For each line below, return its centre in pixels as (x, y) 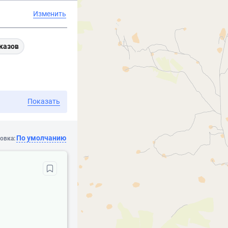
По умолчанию (41, 138)
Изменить (50, 13)
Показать (44, 101)
